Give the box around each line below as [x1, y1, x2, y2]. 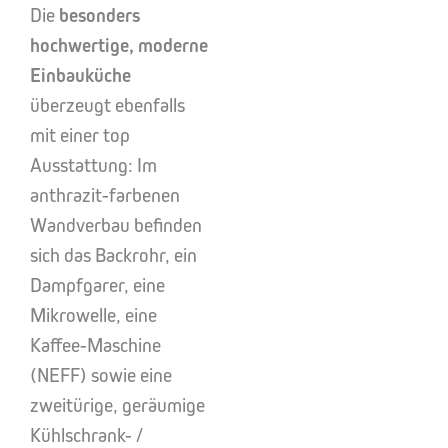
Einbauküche [30, 64, 131, 87]
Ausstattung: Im [30, 154, 157, 177]
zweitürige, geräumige [30, 394, 205, 417]
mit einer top [30, 124, 130, 147]
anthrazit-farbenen [30, 184, 180, 207]
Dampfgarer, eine [30, 274, 165, 297]
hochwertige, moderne [30, 34, 208, 57]
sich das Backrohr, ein [30, 244, 197, 267]
